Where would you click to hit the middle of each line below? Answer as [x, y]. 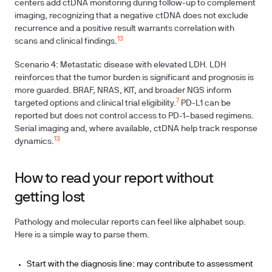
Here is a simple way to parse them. [82, 235]
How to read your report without [114, 179]
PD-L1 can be [205, 104]
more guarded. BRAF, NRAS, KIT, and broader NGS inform [123, 91]
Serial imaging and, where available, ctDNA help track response [136, 129]
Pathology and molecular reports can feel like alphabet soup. [130, 223]
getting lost [50, 198]
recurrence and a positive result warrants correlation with [124, 29]
